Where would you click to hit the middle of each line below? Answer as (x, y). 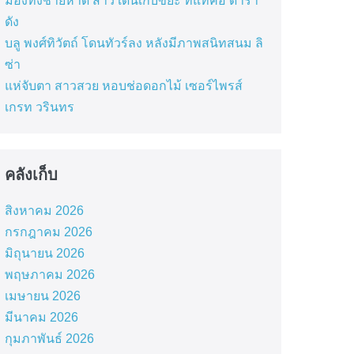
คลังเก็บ (31, 175)
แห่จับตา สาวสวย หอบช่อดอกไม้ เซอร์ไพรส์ (123, 86)
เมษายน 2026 (42, 296)
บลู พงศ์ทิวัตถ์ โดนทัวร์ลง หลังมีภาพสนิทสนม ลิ (134, 43)
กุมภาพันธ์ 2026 (49, 339)
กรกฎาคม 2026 (48, 232)
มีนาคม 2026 (41, 317)
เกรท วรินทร (39, 107)
